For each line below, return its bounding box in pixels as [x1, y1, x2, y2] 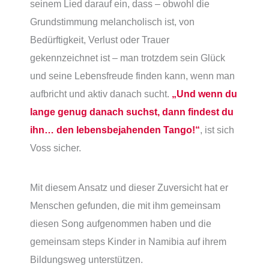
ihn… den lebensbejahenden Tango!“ [30, 124, 200, 135]
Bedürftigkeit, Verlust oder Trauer [30, 34, 169, 45]
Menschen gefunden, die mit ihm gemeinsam [30, 200, 220, 211]
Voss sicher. [30, 142, 81, 153]
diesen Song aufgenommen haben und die [30, 218, 211, 229]
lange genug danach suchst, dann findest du [30, 106, 234, 117]
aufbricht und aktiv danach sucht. [30, 88, 172, 99]
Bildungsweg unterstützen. [30, 254, 143, 265]
